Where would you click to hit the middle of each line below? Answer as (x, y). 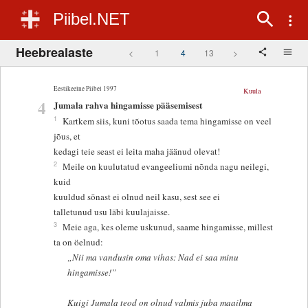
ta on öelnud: (80, 242)
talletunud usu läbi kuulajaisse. (112, 212)
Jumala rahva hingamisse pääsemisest (128, 105)
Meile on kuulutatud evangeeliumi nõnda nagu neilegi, (166, 167)
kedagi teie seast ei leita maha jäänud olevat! (137, 152)
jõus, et (69, 136)
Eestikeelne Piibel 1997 (86, 88)
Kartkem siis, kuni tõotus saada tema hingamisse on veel (167, 121)
